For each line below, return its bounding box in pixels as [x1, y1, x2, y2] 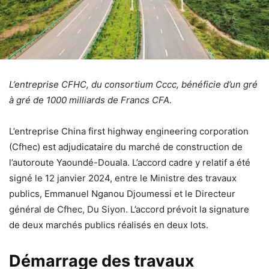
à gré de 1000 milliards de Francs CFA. [9, 94, 172, 106]
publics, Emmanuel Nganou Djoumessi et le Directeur [9, 187, 235, 199]
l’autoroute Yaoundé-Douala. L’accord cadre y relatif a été [9, 156, 250, 168]
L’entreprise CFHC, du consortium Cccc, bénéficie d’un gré [9, 78, 258, 90]
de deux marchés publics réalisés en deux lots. [9, 219, 208, 231]
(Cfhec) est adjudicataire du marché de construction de [9, 141, 243, 153]
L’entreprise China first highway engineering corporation [9, 125, 249, 137]
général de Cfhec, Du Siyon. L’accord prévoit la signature [9, 203, 249, 215]
